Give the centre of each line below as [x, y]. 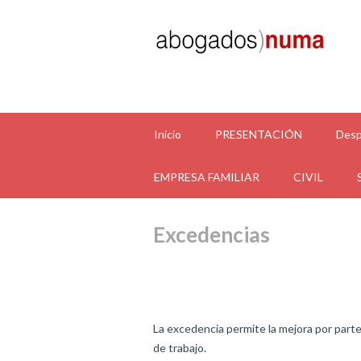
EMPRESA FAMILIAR [207, 177]
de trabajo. [180, 348]
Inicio [168, 134]
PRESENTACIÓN [259, 134]
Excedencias [212, 234]
